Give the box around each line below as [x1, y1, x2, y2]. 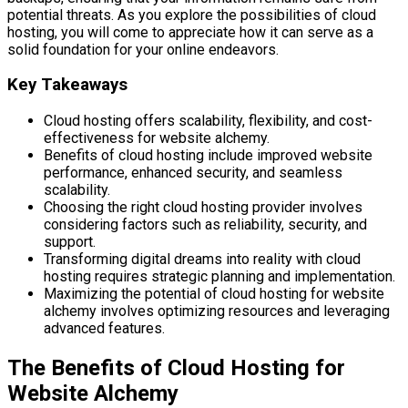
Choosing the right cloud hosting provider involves [44, 199, 362, 217]
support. [44, 233, 96, 251]
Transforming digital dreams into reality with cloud [44, 250, 361, 269]
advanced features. [44, 320, 165, 338]
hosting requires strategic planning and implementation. [44, 268, 395, 286]
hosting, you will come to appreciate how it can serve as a [7, 23, 373, 41]
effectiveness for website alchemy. [44, 129, 270, 148]
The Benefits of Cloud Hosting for [7, 355, 345, 382]
